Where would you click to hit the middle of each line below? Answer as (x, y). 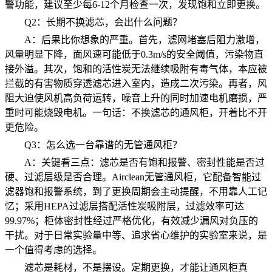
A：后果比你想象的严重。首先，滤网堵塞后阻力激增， (144, 39)
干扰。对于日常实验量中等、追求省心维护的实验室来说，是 (136, 235)
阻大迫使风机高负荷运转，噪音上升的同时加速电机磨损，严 (136, 98)
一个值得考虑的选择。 (53, 250)
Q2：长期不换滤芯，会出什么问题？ (103, 22)
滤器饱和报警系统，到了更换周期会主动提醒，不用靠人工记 (136, 191)
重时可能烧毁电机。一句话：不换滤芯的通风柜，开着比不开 (136, 112)
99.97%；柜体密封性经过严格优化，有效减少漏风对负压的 (131, 220)
